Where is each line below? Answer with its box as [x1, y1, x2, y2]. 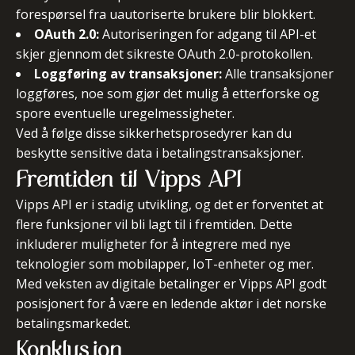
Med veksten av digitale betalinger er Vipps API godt [16, 275, 326, 292]
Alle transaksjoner [222, 65, 334, 82]
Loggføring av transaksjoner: [34, 65, 222, 82]
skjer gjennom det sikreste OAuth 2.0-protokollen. [16, 45, 313, 63]
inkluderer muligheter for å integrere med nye [16, 235, 291, 253]
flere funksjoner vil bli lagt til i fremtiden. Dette [16, 216, 292, 233]
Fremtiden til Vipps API [16, 169, 241, 189]
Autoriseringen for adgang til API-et [99, 25, 316, 43]
